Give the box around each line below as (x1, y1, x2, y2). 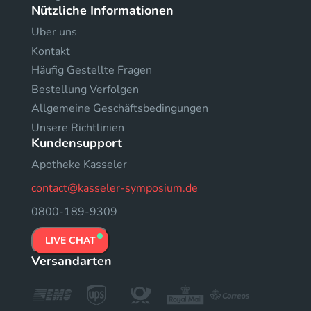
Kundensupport (31, 134, 122, 151)
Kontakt (31, 43, 70, 59)
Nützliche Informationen (31, 2, 174, 19)
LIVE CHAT (45, 233, 96, 247)
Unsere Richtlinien (31, 119, 124, 135)
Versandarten (31, 252, 112, 269)
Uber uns (31, 24, 77, 40)
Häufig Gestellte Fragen (31, 62, 152, 78)
